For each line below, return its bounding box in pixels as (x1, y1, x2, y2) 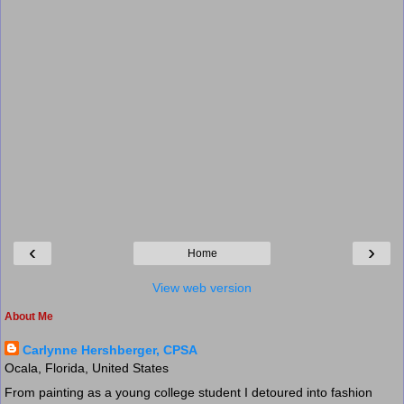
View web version (152, 280, 252, 295)
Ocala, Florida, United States (5, 360, 169, 375)
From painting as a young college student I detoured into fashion (5, 384, 372, 399)
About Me (5, 309, 53, 323)
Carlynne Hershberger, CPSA (23, 342, 197, 357)
